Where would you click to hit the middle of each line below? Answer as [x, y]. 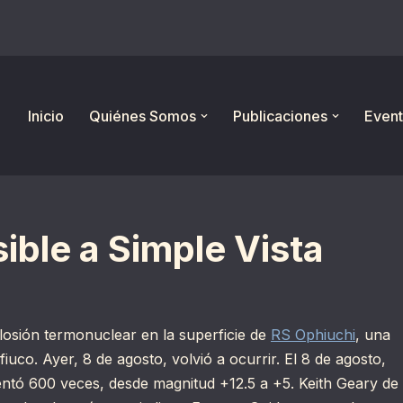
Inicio [46, 116]
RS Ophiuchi [313, 335]
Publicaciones [280, 116]
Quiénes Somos [143, 116]
